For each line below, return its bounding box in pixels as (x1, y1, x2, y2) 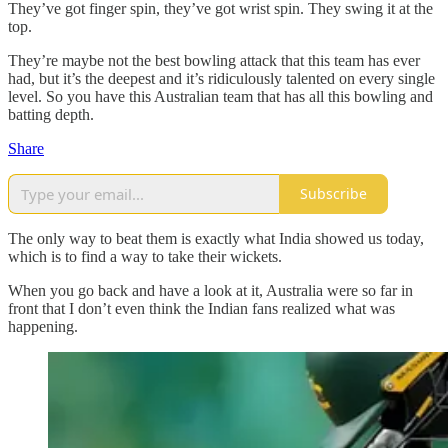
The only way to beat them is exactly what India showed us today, (8, 229, 424, 247)
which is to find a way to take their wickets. (8, 247, 282, 265)
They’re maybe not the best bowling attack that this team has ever (8, 51, 420, 69)
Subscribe (300, 184, 367, 204)
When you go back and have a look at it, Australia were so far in (8, 281, 413, 299)
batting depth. (8, 105, 94, 123)
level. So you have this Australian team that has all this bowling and (8, 87, 433, 105)
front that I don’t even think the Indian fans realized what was (8, 299, 395, 317)
